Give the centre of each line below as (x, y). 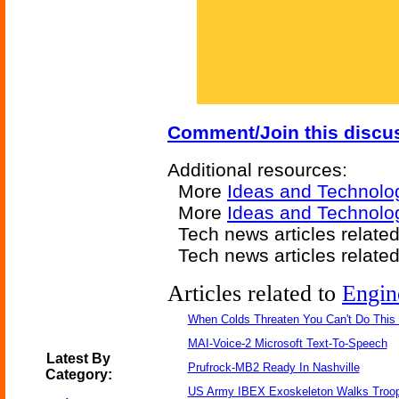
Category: (78, 375)
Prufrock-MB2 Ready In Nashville (273, 367)
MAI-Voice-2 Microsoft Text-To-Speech (287, 343)
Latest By (78, 358)
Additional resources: (257, 170)
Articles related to (255, 293)
